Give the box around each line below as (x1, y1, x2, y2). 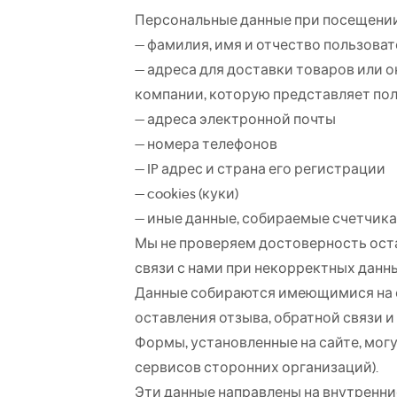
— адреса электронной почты (135, 109, 336, 128)
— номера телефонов (135, 134, 277, 153)
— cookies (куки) (135, 183, 238, 203)
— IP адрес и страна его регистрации (135, 159, 385, 178)
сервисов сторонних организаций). (135, 357, 378, 377)
